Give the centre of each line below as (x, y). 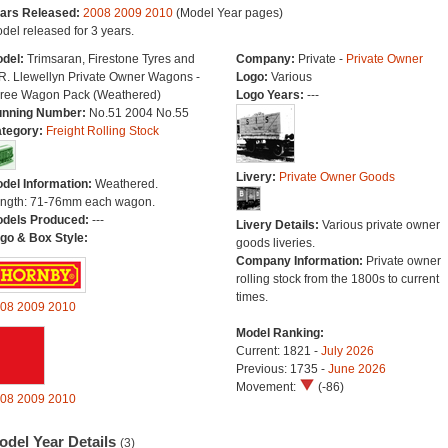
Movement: (267, 387)
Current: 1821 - (278, 351)
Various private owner (380, 225)
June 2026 (356, 369)
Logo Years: (271, 95)
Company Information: (300, 261)
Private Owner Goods (336, 177)
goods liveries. (275, 243)
